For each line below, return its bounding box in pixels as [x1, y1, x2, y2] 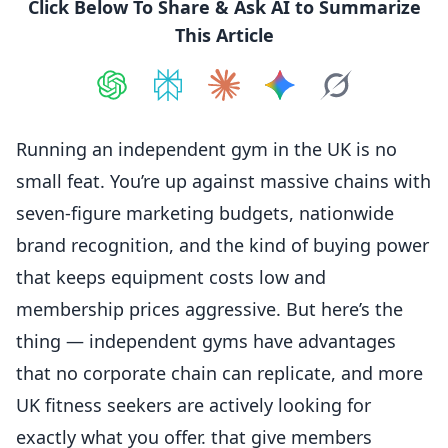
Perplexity [231, 104, 316, 128]
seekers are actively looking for [102, 393, 371, 417]
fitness [45, 393, 102, 417]
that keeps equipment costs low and [16, 265, 326, 289]
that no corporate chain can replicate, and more [16, 361, 423, 385]
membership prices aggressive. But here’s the [16, 297, 403, 321]
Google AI [343, 104, 427, 128]
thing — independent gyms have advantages [16, 329, 396, 353]
